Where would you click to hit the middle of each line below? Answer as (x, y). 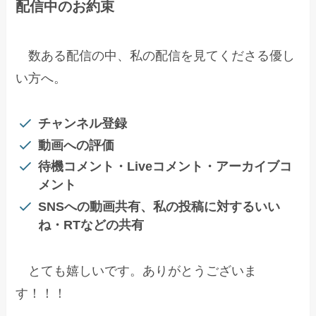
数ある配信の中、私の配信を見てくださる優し (156, 55)
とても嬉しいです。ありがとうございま (136, 271)
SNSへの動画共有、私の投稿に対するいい (159, 206)
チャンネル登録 (82, 124)
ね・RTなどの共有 (91, 225)
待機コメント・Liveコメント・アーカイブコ (165, 167)
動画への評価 (76, 145)
